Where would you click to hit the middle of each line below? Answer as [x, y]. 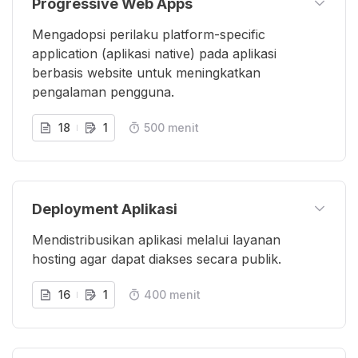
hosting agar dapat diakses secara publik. [157, 259]
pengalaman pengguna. [103, 91]
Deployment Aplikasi [105, 209]
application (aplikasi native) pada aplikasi [154, 53]
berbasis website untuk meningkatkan [146, 72]
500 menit [171, 127]
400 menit [172, 294]
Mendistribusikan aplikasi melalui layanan [156, 239]
